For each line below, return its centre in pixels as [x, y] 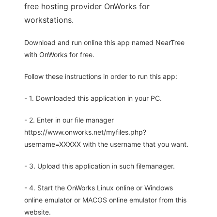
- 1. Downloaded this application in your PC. [93, 98]
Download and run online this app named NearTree [104, 43]
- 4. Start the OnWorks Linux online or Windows [99, 188]
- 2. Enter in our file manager [69, 120]
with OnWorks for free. [59, 55]
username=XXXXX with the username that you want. [106, 144]
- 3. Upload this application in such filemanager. [100, 166]
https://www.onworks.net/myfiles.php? [85, 132]
